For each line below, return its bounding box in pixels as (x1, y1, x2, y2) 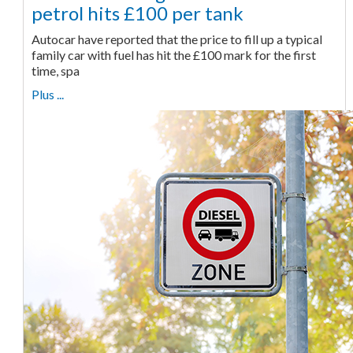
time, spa (31, 62, 80, 78)
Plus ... (31, 86, 64, 102)
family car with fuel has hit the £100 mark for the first (31, 46, 316, 62)
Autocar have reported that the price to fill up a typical (31, 31, 322, 46)
